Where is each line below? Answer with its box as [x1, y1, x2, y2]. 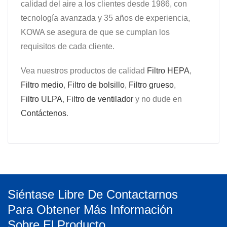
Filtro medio [21, 80, 63, 89]
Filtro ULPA [21, 94, 62, 103]
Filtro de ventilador [66, 94, 133, 103]
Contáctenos [21, 108, 66, 118]
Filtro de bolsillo [67, 80, 125, 89]
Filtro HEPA [147, 66, 190, 75]
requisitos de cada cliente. [21, 42, 115, 51]
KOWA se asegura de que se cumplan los [21, 27, 170, 36]
